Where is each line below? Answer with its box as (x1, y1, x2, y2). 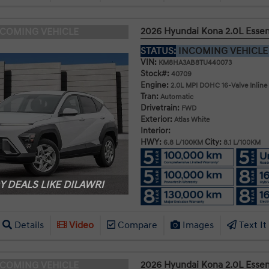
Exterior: (140, 113, 172, 124)
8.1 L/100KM (221, 138, 261, 147)
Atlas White (172, 115, 210, 124)
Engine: (140, 79, 169, 90)
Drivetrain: (140, 102, 180, 113)
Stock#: (140, 68, 169, 79)
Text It (236, 219, 267, 232)
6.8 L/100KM (161, 138, 203, 147)
